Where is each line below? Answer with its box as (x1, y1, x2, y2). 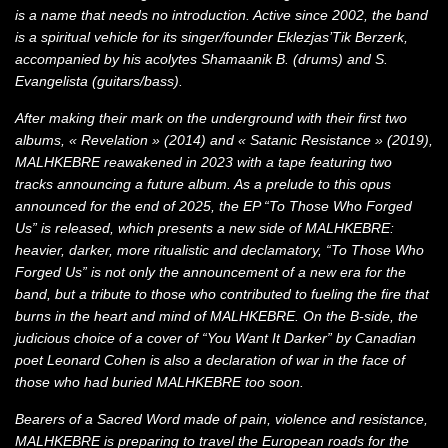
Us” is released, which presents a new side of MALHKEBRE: (15, 220, 394, 237)
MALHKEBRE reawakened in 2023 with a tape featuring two (15, 154, 392, 171)
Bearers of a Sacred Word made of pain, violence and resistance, (15, 411, 428, 428)
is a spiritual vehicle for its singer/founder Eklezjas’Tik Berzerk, (15, 29, 408, 46)
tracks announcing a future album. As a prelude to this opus (15, 176, 391, 193)
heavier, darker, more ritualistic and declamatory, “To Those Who (15, 242, 424, 259)
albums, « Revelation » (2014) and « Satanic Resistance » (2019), (15, 132, 433, 149)
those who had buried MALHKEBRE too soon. (15, 374, 304, 391)
